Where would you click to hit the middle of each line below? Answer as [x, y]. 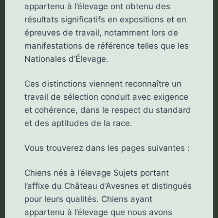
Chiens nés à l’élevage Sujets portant [96, 173]
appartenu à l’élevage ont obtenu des [97, 7]
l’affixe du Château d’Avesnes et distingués [108, 186]
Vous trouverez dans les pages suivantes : [107, 148]
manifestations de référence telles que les [106, 46]
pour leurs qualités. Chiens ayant [88, 199]
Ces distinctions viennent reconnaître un [103, 84]
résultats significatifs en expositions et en [105, 20]
